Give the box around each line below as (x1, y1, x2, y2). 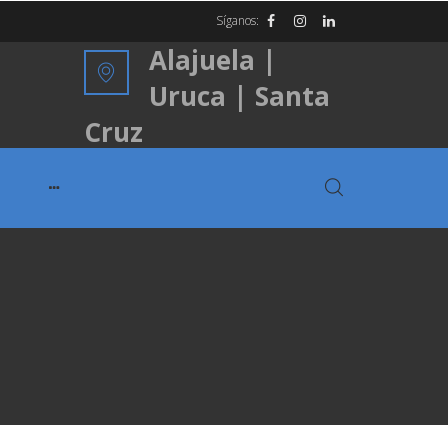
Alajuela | (148, 42, 277, 78)
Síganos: (216, 12, 259, 29)
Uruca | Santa (148, 78, 330, 114)
